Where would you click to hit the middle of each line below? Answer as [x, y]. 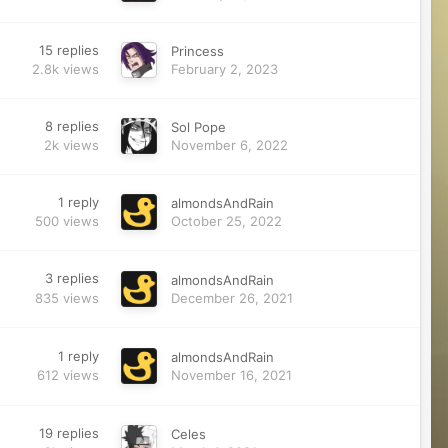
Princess [197, 51]
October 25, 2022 [226, 221]
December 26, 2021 [231, 297]
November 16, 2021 [231, 375]
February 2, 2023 [224, 69]
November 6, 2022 [229, 145]
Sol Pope [198, 127]
